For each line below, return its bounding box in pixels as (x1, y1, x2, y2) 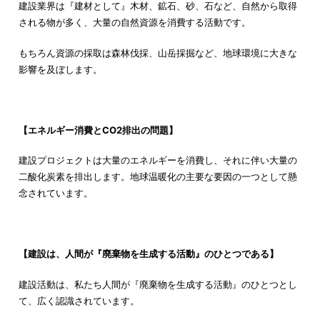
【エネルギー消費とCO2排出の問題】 (18, 124, 178, 136)
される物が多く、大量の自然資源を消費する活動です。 (18, 16, 251, 29)
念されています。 (18, 187, 93, 199)
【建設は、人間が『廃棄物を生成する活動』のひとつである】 (18, 248, 279, 260)
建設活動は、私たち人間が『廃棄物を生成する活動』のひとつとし (18, 278, 297, 290)
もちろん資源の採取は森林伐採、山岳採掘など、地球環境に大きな (18, 46, 297, 59)
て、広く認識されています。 (18, 294, 139, 306)
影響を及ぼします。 (18, 63, 102, 75)
